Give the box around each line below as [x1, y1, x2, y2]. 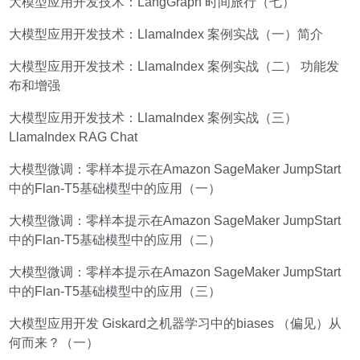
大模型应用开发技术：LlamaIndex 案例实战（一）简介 [9, 27, 324, 41]
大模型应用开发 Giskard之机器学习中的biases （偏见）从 [9, 316, 342, 330]
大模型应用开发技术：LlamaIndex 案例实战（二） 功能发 [9, 59, 340, 73]
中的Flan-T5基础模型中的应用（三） [9, 284, 222, 298]
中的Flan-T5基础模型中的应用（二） [9, 232, 222, 247]
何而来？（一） [9, 335, 100, 350]
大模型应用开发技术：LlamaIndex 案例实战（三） [9, 110, 298, 125]
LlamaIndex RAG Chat [9, 129, 138, 144]
